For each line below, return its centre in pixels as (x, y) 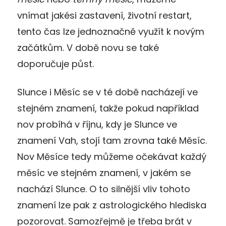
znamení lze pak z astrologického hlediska (112, 205)
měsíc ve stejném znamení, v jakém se (104, 173)
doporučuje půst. (55, 64)
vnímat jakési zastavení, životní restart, (104, 15)
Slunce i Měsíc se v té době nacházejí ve (107, 92)
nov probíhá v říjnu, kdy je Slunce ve (97, 124)
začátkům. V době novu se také (88, 47)
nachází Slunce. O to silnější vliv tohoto (104, 189)
